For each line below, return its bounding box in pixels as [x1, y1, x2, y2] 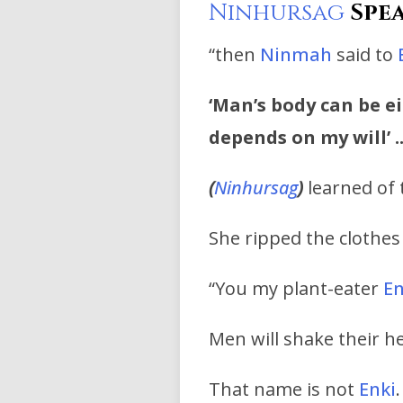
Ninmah [260, 42, 332, 67]
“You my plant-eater [209, 276, 383, 301]
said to [332, 42, 398, 67]
